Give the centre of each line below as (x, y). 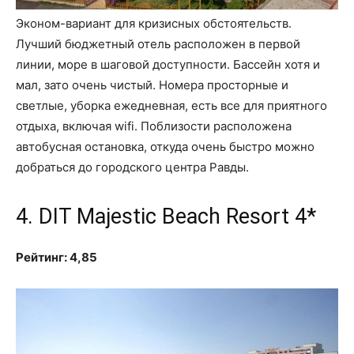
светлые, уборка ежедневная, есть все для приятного (171, 105)
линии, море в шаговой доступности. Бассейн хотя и (168, 64)
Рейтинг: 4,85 (56, 257)
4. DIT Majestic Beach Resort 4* (166, 216)
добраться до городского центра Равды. (132, 167)
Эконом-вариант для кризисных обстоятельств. (154, 23)
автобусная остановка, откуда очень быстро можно (165, 146)
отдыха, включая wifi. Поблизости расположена (154, 126)
